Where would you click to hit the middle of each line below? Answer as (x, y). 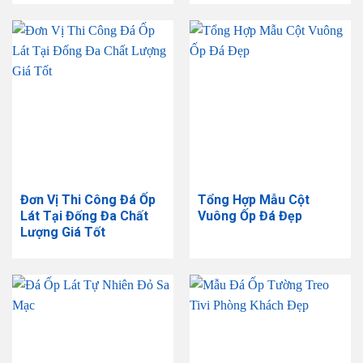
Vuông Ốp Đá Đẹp (250, 216)
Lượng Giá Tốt (62, 232)
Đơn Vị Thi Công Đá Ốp (88, 199)
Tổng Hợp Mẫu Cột (253, 199)
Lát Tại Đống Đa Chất (84, 216)
